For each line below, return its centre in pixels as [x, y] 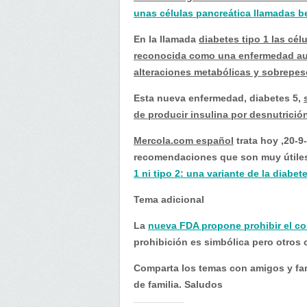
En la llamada [166, 39]
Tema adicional [169, 199]
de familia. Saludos [178, 284]
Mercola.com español [184, 140]
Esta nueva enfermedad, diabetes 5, [219, 98]
